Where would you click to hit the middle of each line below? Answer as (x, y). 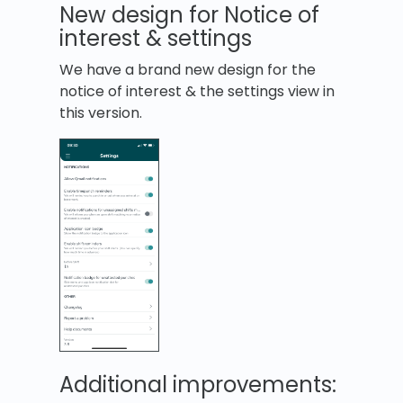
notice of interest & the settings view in (197, 92)
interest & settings (156, 39)
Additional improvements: (198, 385)
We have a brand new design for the (188, 70)
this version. (101, 113)
